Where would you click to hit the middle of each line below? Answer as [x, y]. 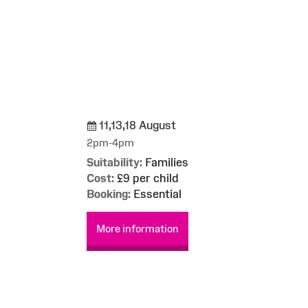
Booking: [109, 194]
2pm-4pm [110, 142]
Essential [156, 194]
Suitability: [114, 162]
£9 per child [146, 178]
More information [137, 228]
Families [165, 162]
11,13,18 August [136, 125]
